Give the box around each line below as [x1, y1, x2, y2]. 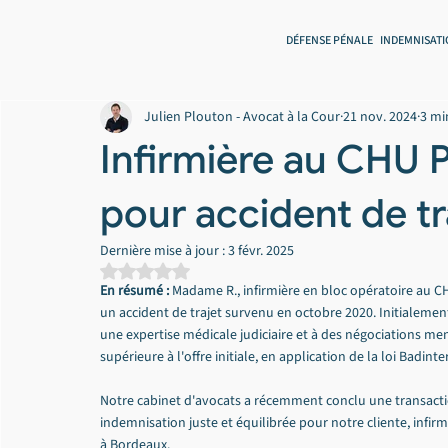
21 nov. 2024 [343, 106, 417, 127]
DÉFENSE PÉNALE [286, 31, 373, 49]
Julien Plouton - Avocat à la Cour [144, 106, 340, 127]
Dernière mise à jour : [100, 241, 228, 261]
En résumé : [100, 281, 169, 301]
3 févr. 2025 [228, 241, 294, 261]
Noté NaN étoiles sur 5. [144, 262, 279, 282]
